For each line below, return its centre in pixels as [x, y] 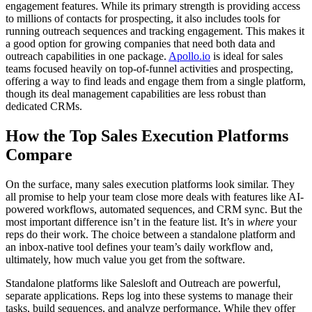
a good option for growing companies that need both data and [140, 44]
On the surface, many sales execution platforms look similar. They [150, 184]
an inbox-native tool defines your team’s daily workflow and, [139, 247]
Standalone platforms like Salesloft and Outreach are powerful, [143, 283]
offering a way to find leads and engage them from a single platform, [156, 81]
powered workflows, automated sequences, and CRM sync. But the [154, 209]
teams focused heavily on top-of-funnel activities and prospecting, [149, 69]
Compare [39, 154]
